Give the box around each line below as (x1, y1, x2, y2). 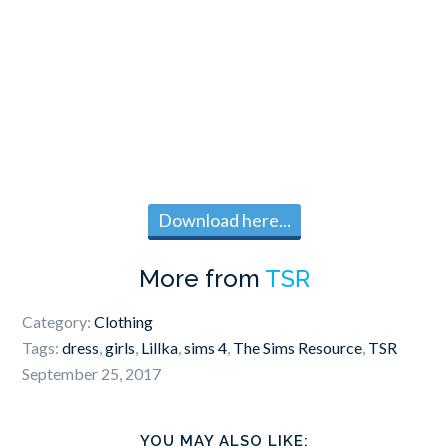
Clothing (94, 312, 154, 332)
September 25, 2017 (22, 364, 162, 384)
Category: (22, 312, 95, 332)
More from (138, 264, 265, 294)
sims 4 (184, 338, 228, 358)
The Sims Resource (233, 338, 363, 358)
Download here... (157, 209, 291, 232)
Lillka (141, 338, 179, 358)
